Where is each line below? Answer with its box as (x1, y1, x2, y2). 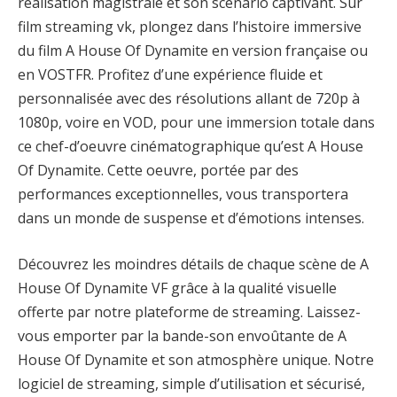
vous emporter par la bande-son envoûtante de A (18, 325, 346, 346)
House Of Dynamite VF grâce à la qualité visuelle (18, 277, 337, 298)
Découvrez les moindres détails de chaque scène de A (18, 253, 369, 274)
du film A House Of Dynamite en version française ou (18, 41, 368, 61)
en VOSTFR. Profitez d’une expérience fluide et (18, 65, 323, 85)
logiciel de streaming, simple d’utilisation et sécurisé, (18, 373, 365, 393)
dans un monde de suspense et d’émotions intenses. (18, 208, 364, 229)
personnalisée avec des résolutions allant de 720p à (18, 89, 360, 109)
